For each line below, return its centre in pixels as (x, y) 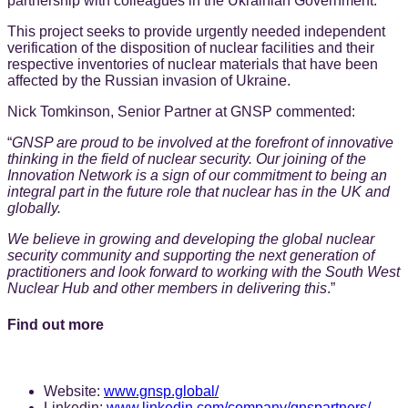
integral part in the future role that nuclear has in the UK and (199, 192)
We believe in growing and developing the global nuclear (191, 240)
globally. (34, 209)
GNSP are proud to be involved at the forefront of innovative (203, 143)
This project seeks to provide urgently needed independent (196, 32)
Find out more (56, 324)
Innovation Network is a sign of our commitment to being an (197, 176)
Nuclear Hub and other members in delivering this (167, 289)
